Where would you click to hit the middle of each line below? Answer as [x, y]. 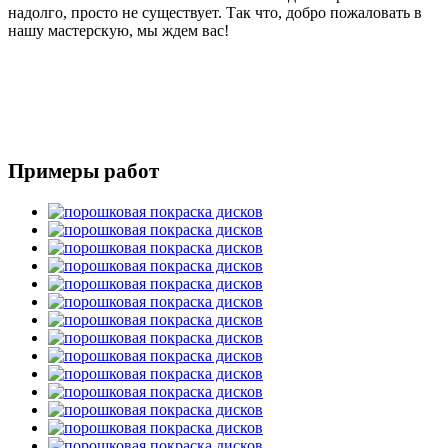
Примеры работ [83, 170]
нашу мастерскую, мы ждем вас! [118, 30]
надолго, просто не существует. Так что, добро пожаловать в [215, 12]
